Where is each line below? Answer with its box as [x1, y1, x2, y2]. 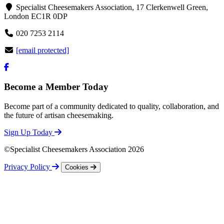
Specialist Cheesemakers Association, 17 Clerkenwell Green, [14, 3, 208, 12]
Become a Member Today [4, 81, 108, 92]
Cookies [65, 163, 90, 171]
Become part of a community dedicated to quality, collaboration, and [4, 101, 219, 110]
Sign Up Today [4, 127, 54, 136]
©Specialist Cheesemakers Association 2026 [4, 144, 144, 153]
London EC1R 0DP [4, 12, 67, 21]
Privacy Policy [4, 162, 52, 171]
